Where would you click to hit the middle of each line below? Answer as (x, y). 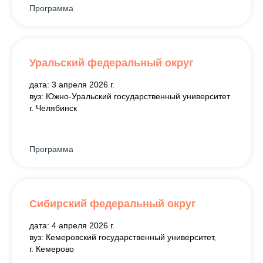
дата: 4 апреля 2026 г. (72, 225)
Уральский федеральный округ (112, 63)
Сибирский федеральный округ (113, 203)
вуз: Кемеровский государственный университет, (123, 237)
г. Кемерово (52, 249)
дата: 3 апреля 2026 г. (72, 84)
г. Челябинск (53, 108)
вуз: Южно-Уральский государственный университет (130, 96)
